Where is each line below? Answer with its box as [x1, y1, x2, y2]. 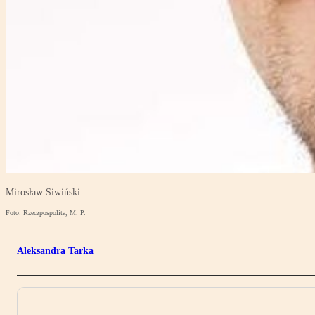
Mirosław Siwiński [6, 187, 80, 198]
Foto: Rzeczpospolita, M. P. [6, 209, 86, 217]
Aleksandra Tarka [17, 245, 94, 257]
